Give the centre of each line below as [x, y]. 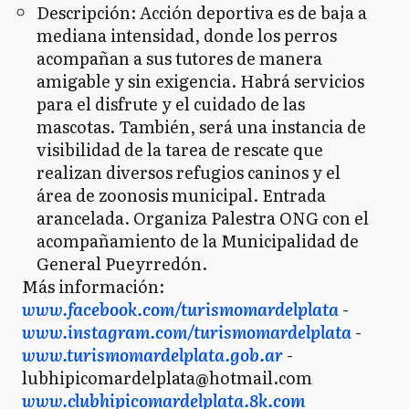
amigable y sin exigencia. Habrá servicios [200, 81]
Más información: [93, 286]
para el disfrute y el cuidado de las [171, 104]
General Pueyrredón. [122, 263]
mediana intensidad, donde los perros [187, 35]
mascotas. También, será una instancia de [201, 126]
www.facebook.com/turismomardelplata [180, 309]
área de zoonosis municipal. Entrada [181, 195]
